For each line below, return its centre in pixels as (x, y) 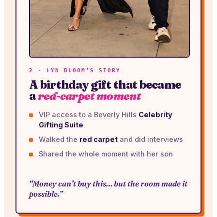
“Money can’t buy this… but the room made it (108, 184)
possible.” (46, 194)
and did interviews (150, 139)
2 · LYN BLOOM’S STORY (75, 71)
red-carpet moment (89, 96)
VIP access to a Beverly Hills (89, 115)
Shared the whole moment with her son (106, 154)
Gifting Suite (61, 125)
